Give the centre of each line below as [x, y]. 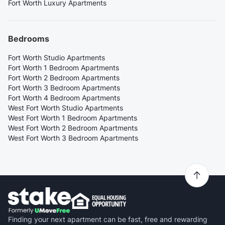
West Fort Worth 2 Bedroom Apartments [73, 128]
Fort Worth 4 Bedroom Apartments [64, 98]
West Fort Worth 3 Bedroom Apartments [73, 138]
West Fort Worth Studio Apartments [66, 108]
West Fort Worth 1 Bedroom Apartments [73, 118]
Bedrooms [29, 39]
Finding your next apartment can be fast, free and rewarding [108, 219]
